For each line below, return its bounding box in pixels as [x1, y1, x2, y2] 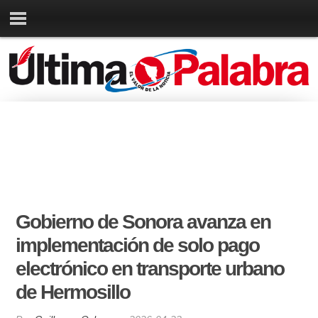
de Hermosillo [16, 281, 131, 304]
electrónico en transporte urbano [16, 258, 285, 280]
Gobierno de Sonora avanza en [16, 211, 271, 234]
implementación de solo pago [16, 234, 260, 257]
